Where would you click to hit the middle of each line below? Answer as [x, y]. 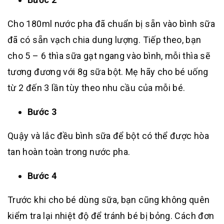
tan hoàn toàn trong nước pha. [69, 152]
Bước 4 [42, 176]
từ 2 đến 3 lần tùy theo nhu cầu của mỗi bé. [96, 88]
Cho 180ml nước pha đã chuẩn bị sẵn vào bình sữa [111, 24]
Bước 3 [42, 112]
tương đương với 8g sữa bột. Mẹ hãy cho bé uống [108, 72]
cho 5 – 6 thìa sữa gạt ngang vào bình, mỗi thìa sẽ [109, 56]
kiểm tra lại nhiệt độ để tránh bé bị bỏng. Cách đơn [111, 216]
